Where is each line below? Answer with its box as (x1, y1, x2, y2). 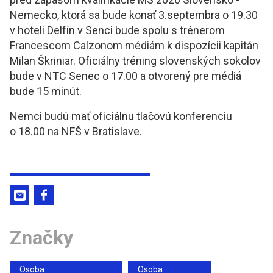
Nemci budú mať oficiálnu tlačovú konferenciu (10, 110, 232, 123)
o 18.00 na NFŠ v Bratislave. (10, 125, 142, 138)
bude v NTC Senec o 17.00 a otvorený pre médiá (10, 69, 241, 83)
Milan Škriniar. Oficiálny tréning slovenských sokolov (10, 54, 261, 68)
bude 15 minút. (10, 85, 82, 98)
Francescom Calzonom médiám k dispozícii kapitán (10, 39, 258, 52)
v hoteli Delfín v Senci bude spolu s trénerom (10, 24, 225, 37)
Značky (10, 226, 73, 250)
